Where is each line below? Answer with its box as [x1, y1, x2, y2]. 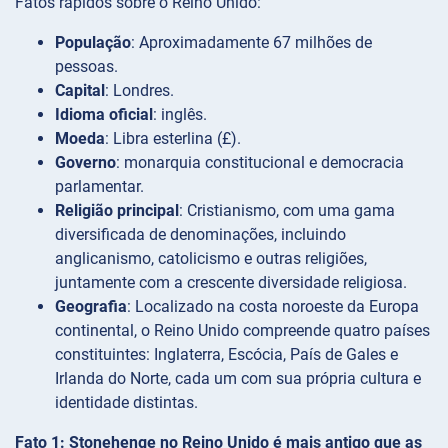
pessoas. [55, 56, 118, 76]
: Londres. [105, 80, 174, 100]
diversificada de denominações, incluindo [55, 224, 346, 244]
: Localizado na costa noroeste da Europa [127, 296, 419, 316]
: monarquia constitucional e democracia [116, 152, 404, 172]
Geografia [55, 296, 127, 316]
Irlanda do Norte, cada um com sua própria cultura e [55, 368, 421, 388]
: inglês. [153, 104, 207, 124]
